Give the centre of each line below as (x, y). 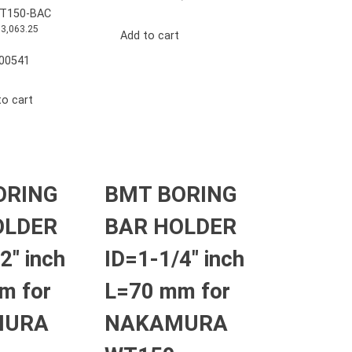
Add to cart (149, 36)
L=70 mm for (167, 291)
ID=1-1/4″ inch (174, 259)
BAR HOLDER (170, 227)
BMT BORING (171, 195)
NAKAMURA (166, 324)
